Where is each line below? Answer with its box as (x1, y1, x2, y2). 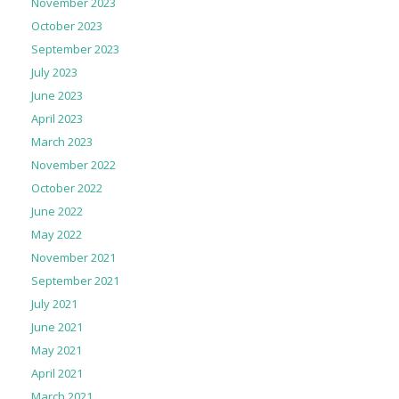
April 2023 (31, 110, 83, 127)
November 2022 (31, 157, 116, 174)
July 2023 (31, 64, 77, 81)
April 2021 (31, 365, 83, 382)
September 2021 (31, 273, 119, 289)
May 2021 (31, 342, 82, 359)
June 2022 (31, 203, 83, 220)
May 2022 (31, 226, 82, 243)
